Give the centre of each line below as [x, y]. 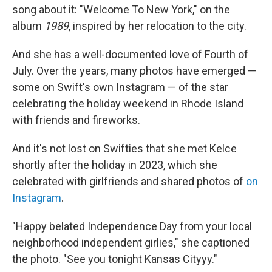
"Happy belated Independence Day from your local [132, 226]
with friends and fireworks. [76, 120]
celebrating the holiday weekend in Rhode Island [128, 103]
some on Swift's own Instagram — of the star [120, 87]
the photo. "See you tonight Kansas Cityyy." [115, 259]
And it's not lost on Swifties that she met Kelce [124, 148]
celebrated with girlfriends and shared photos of [129, 181]
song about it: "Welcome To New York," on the [121, 9]
